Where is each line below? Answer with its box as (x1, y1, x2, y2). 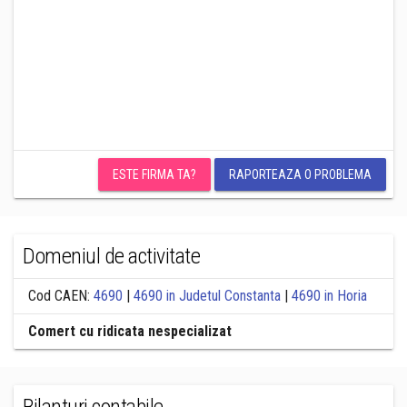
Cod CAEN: (28, 287, 94, 304)
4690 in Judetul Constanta (134, 287, 281, 304)
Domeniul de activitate (23, 243, 201, 269)
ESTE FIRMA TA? (113, 167, 196, 182)
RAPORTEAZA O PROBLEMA (229, 167, 372, 182)
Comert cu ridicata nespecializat (28, 323, 232, 340)
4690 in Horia (292, 287, 367, 304)
